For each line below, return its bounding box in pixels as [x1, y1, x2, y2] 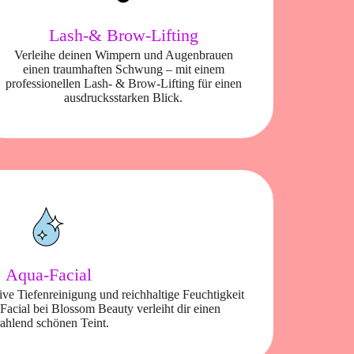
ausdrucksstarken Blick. [64, 90, 183, 104]
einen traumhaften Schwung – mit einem [22, 62, 224, 76]
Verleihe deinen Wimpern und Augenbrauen [13, 47, 233, 62]
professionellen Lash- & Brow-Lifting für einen [5, 76, 242, 90]
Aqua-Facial [5, 264, 92, 284]
